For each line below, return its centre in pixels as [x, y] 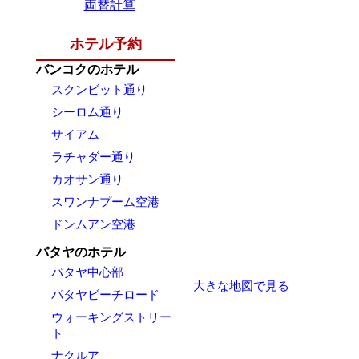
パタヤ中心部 [87, 272]
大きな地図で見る [241, 286]
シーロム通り [87, 112]
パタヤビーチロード [105, 294]
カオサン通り [87, 179]
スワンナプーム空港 [105, 202]
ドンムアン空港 [93, 224]
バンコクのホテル [87, 69]
